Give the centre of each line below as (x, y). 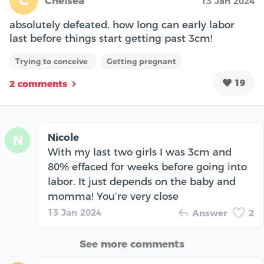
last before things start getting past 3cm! (111, 38)
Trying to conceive (53, 61)
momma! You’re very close (113, 196)
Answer (209, 213)
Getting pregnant (141, 61)
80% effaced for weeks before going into (147, 167)
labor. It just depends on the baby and (142, 181)
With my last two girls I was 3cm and (140, 152)
